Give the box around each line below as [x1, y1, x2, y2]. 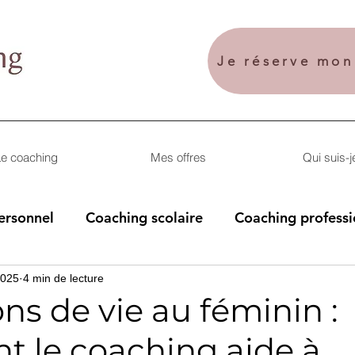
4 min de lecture [23, 271, 104, 284]
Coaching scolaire [86, 208, 203, 227]
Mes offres [150, 150, 206, 165]
